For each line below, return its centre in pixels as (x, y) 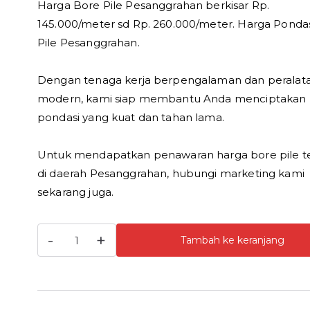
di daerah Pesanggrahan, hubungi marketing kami (171, 173)
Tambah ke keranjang (232, 240)
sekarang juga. (76, 192)
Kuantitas (62, 232)
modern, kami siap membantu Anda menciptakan (172, 99)
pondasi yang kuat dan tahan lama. (131, 117)
